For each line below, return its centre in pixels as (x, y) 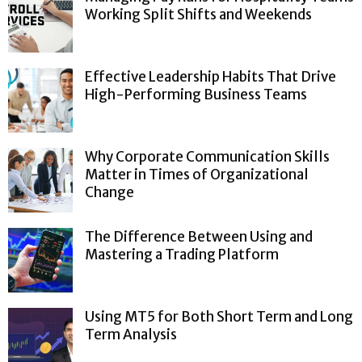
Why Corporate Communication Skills (207, 156)
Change (109, 192)
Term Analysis (131, 334)
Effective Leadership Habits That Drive (210, 76)
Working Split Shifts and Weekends (198, 14)
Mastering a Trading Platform (182, 254)
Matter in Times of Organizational (197, 174)
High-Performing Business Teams (196, 94)
